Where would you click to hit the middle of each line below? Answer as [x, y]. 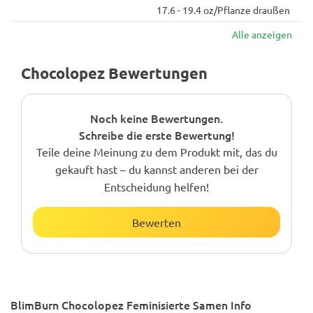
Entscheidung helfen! [156, 187]
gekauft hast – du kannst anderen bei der [156, 169]
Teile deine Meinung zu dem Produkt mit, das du [156, 152]
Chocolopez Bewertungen [114, 73]
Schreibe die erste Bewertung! [156, 135]
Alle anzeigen [262, 34]
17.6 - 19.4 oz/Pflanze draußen [223, 10]
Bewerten [156, 222]
